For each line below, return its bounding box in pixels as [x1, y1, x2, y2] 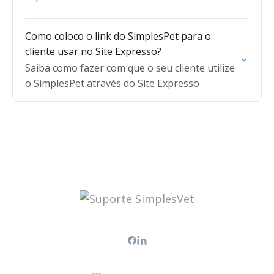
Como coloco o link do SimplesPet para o [25, 29, 211, 43]
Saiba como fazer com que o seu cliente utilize [25, 61, 235, 75]
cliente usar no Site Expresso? [25, 45, 161, 58]
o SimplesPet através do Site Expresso [25, 76, 199, 90]
